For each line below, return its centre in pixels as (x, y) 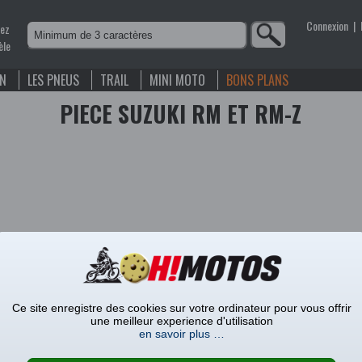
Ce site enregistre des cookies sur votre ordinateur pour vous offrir (181, 307)
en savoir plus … (181, 333)
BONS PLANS (257, 80)
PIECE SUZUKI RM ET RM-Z (181, 114)
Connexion (327, 25)
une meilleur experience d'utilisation (181, 320)
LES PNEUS (53, 80)
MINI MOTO (177, 80)
